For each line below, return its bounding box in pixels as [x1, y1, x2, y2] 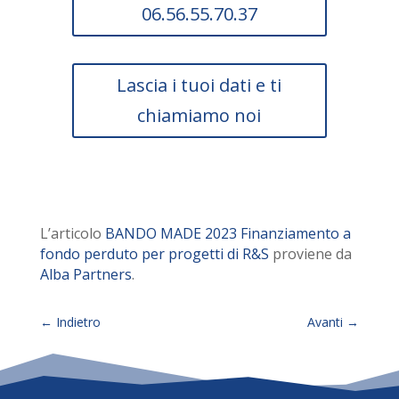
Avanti [307, 313, 344, 331]
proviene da [268, 244, 352, 265]
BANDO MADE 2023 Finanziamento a [104, 224, 351, 244]
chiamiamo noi [137, 103, 262, 128]
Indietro [55, 313, 101, 331]
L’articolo [39, 224, 105, 244]
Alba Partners [39, 265, 132, 285]
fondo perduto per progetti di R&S [39, 244, 269, 265]
